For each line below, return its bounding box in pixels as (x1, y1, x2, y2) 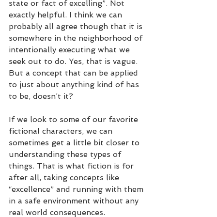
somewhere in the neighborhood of (9, 33, 145, 43)
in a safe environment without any (9, 196, 141, 205)
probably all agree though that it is (9, 21, 145, 31)
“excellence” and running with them (9, 184, 146, 194)
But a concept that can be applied (9, 68, 140, 77)
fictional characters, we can (9, 126, 115, 136)
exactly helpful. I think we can (9, 10, 124, 19)
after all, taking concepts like (9, 172, 122, 182)
